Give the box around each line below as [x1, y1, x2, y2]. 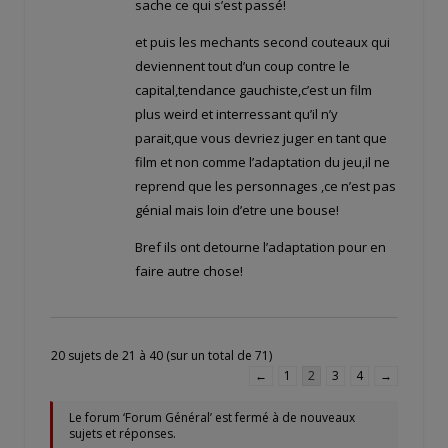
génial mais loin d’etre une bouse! [135, 201, 339, 220]
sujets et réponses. [69, 425, 176, 443]
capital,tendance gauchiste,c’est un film [135, 81, 372, 100]
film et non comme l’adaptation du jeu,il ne [135, 153, 390, 172]
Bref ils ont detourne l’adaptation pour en [135, 238, 386, 257]
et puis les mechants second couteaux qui [135, 33, 390, 52]
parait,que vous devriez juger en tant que [135, 129, 387, 148]
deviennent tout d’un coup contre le [135, 57, 350, 76]
